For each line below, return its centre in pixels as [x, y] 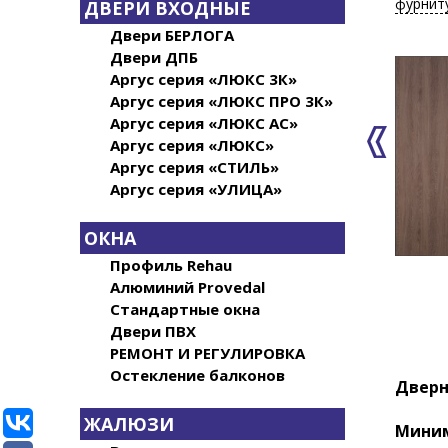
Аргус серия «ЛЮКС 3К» [203, 79]
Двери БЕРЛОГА [171, 35]
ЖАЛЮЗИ [128, 424]
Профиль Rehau [170, 265]
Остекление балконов [197, 375]
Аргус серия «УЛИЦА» [195, 189]
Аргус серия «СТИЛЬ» [194, 167]
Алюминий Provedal [187, 287]
